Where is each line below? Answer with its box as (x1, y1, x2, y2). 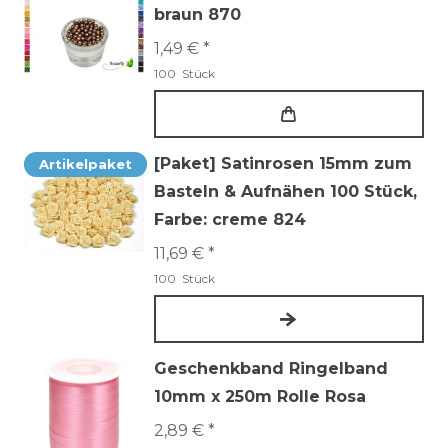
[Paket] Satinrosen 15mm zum (154, 154, 412, 174)
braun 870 (154, 5, 241, 25)
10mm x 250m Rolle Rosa (154, 387, 366, 407)
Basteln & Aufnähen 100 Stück (154, 182, 413, 202)
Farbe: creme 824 (154, 210, 306, 230)
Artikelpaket (39, 156, 132, 173)
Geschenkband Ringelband (154, 359, 388, 379)
